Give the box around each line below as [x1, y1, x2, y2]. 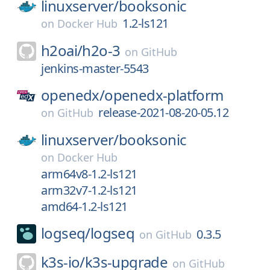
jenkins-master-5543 [41, 60, 149, 77]
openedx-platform [104, 85, 224, 105]
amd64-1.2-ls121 [41, 198, 128, 215]
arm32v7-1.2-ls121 [41, 182, 137, 198]
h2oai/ [41, 40, 83, 60]
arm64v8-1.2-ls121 [41, 166, 137, 182]
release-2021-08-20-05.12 [98, 104, 228, 121]
